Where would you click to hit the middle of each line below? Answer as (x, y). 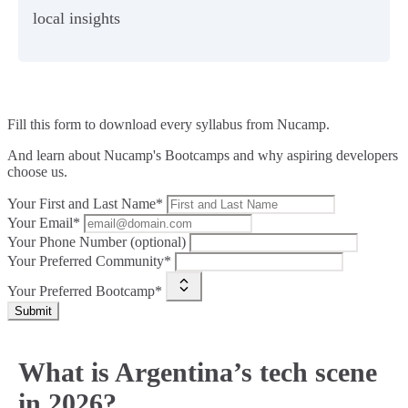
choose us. (37, 171)
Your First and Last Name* (85, 203)
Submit (33, 311)
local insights (76, 18)
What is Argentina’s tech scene (198, 372)
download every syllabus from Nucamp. (214, 124)
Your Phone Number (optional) (97, 241)
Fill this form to (53, 124)
